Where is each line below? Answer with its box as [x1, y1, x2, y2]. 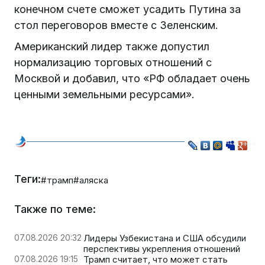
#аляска [73, 174, 108, 186]
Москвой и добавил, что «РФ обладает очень [14, 72, 250, 85]
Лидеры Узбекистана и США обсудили [83, 232, 246, 244]
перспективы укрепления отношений [83, 243, 240, 254]
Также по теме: [14, 202, 96, 215]
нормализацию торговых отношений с [14, 56, 212, 69]
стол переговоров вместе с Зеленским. [14, 18, 218, 31]
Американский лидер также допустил [14, 40, 209, 53]
